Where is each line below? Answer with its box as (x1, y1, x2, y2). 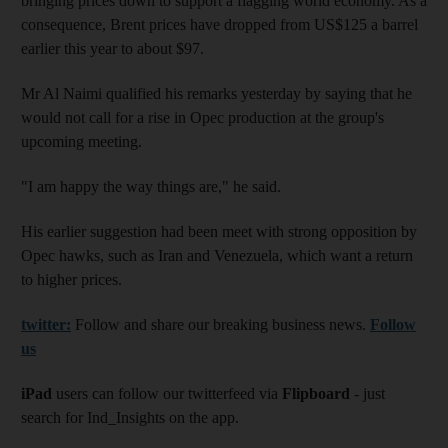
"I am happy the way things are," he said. (21, 178, 281, 195)
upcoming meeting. (21, 133, 142, 150)
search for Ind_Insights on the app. (21, 409, 239, 426)
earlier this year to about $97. (21, 40, 204, 57)
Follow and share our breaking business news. (71, 316, 370, 333)
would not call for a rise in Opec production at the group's (21, 109, 384, 126)
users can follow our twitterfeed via (52, 385, 282, 402)
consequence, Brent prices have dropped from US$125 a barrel (21, 16, 418, 33)
